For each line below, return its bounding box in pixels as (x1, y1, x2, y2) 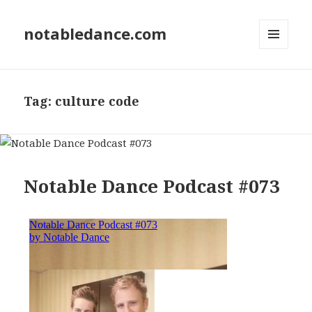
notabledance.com (24, 23, 167, 45)
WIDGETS (259, 72, 300, 84)
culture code (55, 93, 140, 110)
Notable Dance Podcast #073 (24, 173, 281, 198)
